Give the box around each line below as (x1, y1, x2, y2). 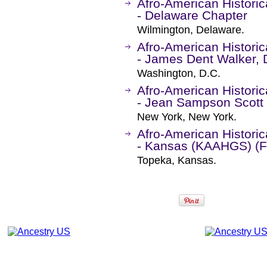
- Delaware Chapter (137, 8, 247, 22)
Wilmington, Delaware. (137, 24, 244, 36)
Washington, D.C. (137, 67, 221, 79)
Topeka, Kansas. (137, 154, 216, 166)
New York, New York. (137, 111, 237, 123)
